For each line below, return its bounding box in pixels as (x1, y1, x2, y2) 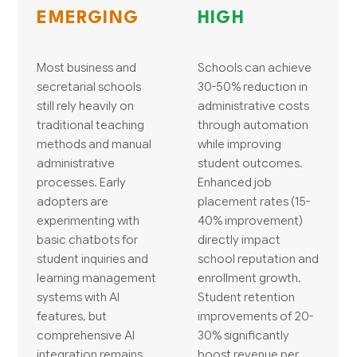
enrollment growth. (198, 269, 301, 285)
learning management (37, 269, 157, 285)
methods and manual (37, 135, 152, 151)
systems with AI (37, 288, 120, 304)
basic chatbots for (37, 231, 139, 247)
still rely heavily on (37, 97, 135, 113)
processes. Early (37, 174, 127, 190)
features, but (37, 308, 108, 324)
